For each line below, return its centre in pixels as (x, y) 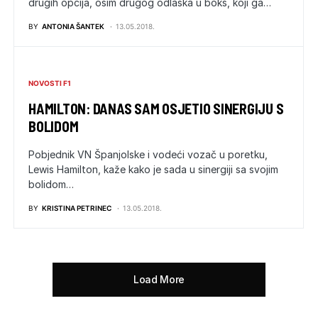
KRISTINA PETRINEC (77, 208)
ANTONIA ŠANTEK (73, 26)
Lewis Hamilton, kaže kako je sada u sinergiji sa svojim (153, 169)
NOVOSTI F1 (50, 83)
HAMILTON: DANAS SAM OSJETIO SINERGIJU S (156, 108)
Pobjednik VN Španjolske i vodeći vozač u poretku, (148, 154)
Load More (159, 279)
